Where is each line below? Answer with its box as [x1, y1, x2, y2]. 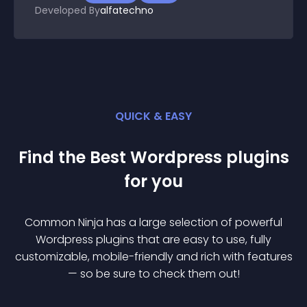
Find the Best [18, 146, 130, 169]
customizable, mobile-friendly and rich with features [14, 249, 293, 265]
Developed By [35, 3, 100, 17]
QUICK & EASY [115, 108, 192, 124]
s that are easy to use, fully [129, 232, 271, 247]
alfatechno [100, 3, 153, 17]
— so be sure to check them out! [67, 266, 240, 282]
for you [124, 170, 183, 193]
